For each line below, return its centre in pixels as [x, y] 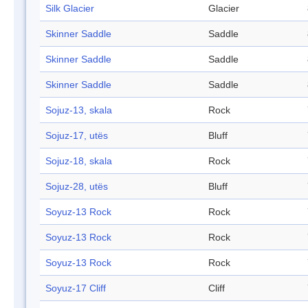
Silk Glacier [70, 9]
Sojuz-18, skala [79, 161]
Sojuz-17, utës [77, 136]
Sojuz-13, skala [79, 110]
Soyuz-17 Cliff [76, 288]
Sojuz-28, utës [77, 187]
